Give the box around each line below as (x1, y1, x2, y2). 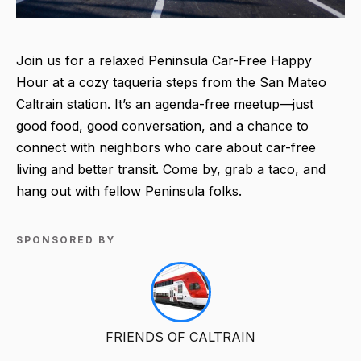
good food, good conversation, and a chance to (16, 117, 309, 134)
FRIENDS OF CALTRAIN (106, 328, 255, 345)
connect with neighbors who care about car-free (16, 139, 316, 156)
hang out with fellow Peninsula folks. (16, 182, 242, 199)
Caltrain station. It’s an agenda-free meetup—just (16, 95, 313, 112)
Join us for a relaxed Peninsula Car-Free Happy (16, 52, 312, 68)
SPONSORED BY (16, 233, 115, 246)
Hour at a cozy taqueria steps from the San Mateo (16, 73, 326, 90)
